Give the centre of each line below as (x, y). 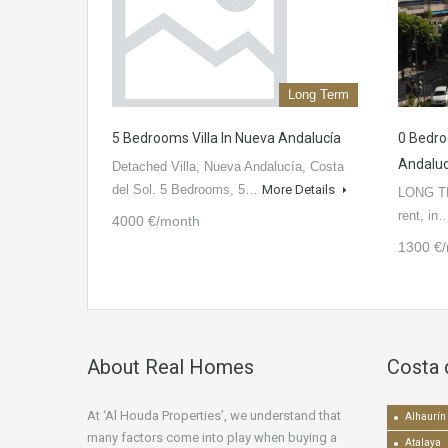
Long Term (318, 95)
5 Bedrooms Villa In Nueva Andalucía (226, 138)
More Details (300, 190)
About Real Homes (170, 367)
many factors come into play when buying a (212, 438)
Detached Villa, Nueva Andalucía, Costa (228, 167)
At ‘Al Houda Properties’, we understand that (214, 416)
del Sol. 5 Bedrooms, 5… (187, 190)
